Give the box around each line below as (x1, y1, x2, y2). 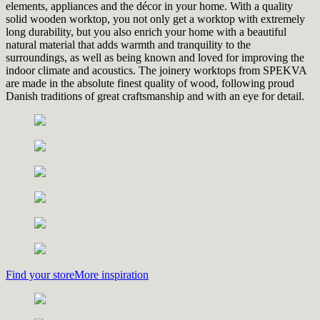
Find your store (6, 268, 74, 281)
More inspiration (74, 268, 149, 281)
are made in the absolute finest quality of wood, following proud (6, 76, 294, 89)
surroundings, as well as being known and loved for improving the (6, 51, 304, 64)
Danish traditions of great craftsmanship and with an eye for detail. (6, 89, 304, 102)
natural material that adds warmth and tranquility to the (6, 38, 251, 51)
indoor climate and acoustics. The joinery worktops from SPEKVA (6, 64, 306, 76)
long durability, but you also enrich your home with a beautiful (6, 25, 286, 38)
